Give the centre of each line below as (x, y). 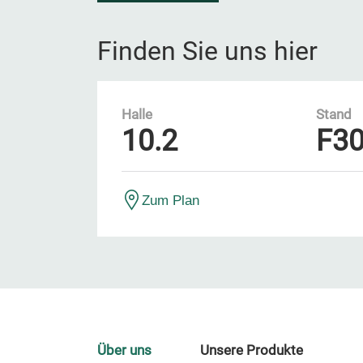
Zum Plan (171, 200)
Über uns (124, 350)
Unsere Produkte (252, 350)
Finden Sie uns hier (207, 51)
